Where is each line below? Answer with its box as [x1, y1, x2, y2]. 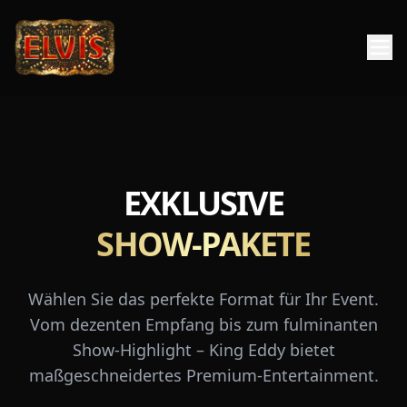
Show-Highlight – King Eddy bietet [72, 339, 335, 361]
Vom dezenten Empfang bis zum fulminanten [29, 313, 378, 335]
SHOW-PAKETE [96, 222, 311, 266]
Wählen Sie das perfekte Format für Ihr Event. [28, 288, 379, 310]
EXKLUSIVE [124, 181, 283, 225]
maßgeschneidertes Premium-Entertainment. [28, 364, 379, 386]
